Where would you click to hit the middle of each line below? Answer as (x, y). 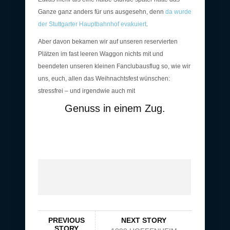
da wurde (178, 12)
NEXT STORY (144, 220)
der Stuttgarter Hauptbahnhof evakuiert (92, 24)
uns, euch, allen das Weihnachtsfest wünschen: (104, 78)
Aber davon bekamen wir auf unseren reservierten (108, 41)
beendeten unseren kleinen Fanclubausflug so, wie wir (114, 66)
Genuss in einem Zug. (115, 108)
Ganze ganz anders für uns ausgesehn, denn (102, 12)
